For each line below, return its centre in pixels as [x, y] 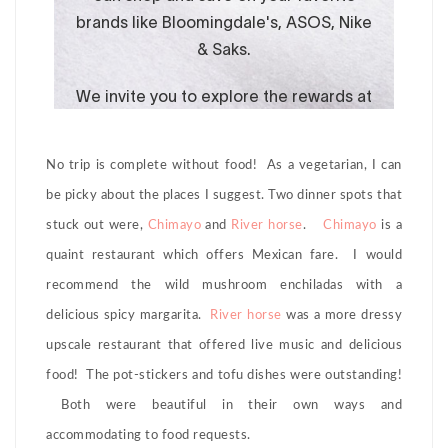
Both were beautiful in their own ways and [224, 406]
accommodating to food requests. [148, 436]
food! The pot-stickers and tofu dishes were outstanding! [224, 376]
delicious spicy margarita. [128, 316]
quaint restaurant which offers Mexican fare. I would [224, 256]
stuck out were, [95, 226]
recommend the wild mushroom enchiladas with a [224, 286]
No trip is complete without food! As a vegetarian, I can [224, 166]
